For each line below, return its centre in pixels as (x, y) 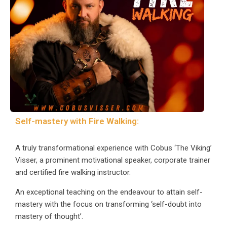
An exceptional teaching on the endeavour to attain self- (109, 192)
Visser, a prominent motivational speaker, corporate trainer (113, 160)
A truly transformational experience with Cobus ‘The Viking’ (113, 148)
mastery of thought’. (49, 216)
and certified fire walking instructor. (73, 173)
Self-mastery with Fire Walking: (77, 121)
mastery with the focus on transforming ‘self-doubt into (108, 204)
